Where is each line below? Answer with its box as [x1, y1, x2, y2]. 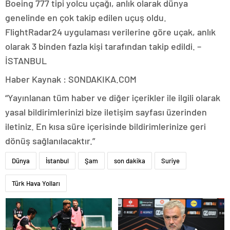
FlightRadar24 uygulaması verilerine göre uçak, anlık [5, 26, 216, 37]
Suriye [161, 156, 180, 165]
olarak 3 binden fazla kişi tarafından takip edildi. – [5, 40, 201, 52]
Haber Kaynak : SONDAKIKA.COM [5, 73, 137, 85]
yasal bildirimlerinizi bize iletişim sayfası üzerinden [5, 106, 207, 118]
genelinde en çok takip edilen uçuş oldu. [5, 11, 166, 23]
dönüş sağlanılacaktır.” [5, 135, 95, 146]
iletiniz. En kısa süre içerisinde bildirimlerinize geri [5, 120, 206, 132]
